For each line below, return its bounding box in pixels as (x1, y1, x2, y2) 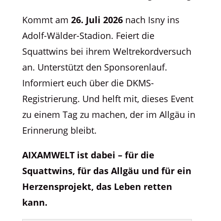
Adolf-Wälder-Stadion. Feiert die (22, 29, 154, 41)
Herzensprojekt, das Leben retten (22, 180, 172, 192)
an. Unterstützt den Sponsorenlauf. (22, 61, 167, 73)
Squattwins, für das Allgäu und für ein (22, 164, 191, 177)
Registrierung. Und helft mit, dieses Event (22, 92, 193, 105)
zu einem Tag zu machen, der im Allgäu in (22, 108, 195, 120)
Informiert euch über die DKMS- (22, 76, 154, 89)
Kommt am (22, 13, 71, 26)
